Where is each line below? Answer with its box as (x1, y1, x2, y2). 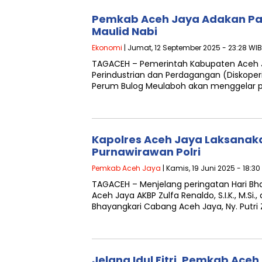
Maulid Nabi (92, 24, 157, 39)
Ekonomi (92, 43, 122, 53)
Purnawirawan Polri (92, 144, 201, 159)
